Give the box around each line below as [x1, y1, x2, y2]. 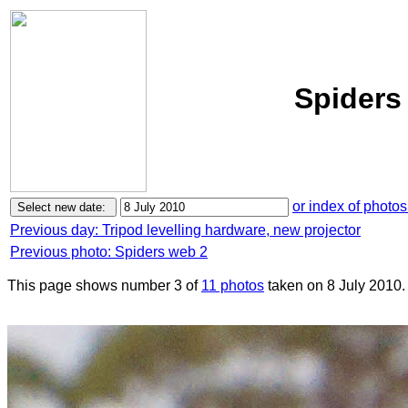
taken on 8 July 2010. [264, 278, 405, 293]
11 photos [201, 278, 264, 293]
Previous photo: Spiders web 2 [10, 244, 208, 260]
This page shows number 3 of [7, 278, 201, 293]
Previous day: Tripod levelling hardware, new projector [10, 222, 361, 238]
